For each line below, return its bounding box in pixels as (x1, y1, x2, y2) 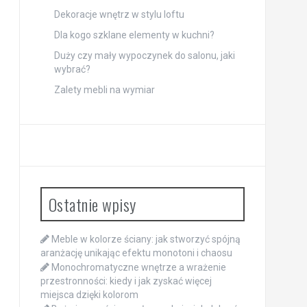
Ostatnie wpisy (48, 191, 136, 217)
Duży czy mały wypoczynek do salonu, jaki (53, 49, 235, 61)
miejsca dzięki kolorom (40, 288, 138, 300)
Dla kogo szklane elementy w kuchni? (53, 29, 214, 40)
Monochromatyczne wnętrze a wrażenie (51, 261, 226, 273)
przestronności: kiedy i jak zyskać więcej (40, 275, 212, 286)
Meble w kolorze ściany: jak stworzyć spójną (51, 233, 241, 245)
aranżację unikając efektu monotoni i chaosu (40, 247, 232, 258)
